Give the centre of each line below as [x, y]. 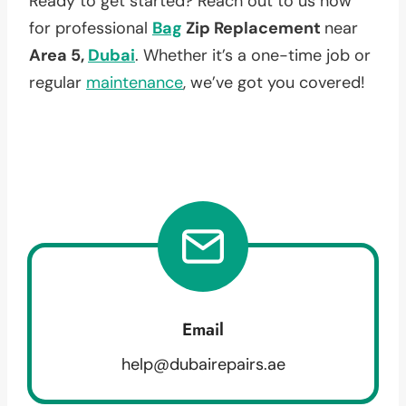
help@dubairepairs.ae [203, 364]
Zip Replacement [253, 28]
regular [58, 82]
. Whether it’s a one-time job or [253, 55]
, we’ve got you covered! [274, 82]
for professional [91, 28]
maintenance [135, 82]
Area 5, [58, 55]
